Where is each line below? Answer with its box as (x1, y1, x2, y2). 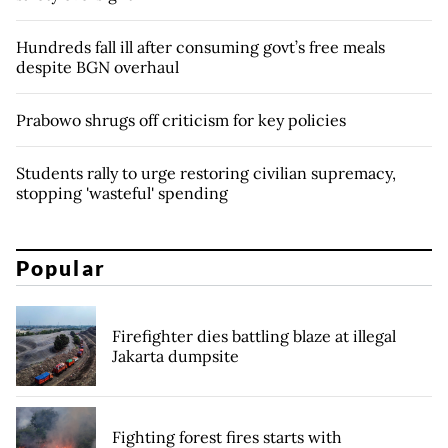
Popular (16, 255, 106, 281)
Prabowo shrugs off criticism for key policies (16, 109, 346, 130)
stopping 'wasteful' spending (16, 182, 228, 203)
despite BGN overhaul (16, 56, 179, 77)
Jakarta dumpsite (112, 346, 239, 367)
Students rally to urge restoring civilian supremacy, (16, 162, 396, 183)
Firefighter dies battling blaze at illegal (112, 326, 396, 347)
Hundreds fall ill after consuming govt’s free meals (16, 36, 385, 57)
